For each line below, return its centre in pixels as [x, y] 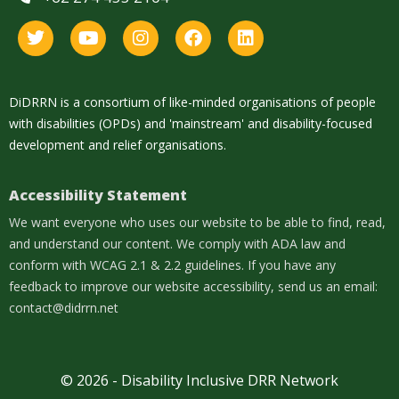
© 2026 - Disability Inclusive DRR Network [199, 380]
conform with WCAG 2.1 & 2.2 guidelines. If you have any [172, 265]
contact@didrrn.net [64, 307]
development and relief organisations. [118, 144]
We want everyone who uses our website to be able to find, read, [197, 222]
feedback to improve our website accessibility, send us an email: [193, 286]
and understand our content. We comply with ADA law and [177, 243]
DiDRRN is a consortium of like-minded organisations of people [192, 102]
